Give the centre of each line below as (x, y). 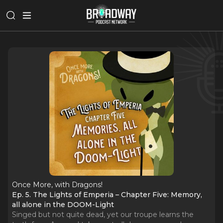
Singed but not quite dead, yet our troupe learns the (103, 215)
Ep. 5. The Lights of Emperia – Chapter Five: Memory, (107, 195)
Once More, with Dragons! (57, 185)
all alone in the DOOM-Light (63, 205)
